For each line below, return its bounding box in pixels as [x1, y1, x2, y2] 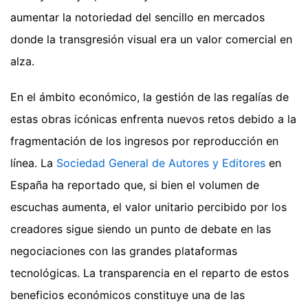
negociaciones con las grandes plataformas [10, 243, 237, 258]
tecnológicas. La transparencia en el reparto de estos [10, 265, 289, 280]
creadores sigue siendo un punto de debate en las [10, 221, 271, 236]
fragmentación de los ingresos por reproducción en [10, 133, 278, 148]
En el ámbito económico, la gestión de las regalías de [10, 89, 289, 104]
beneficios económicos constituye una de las [10, 287, 245, 302]
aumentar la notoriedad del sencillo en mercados [10, 10, 265, 24]
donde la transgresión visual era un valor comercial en [10, 32, 292, 46]
